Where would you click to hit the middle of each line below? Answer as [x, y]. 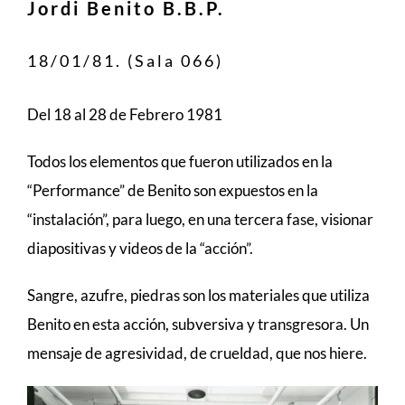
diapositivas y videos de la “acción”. [140, 248]
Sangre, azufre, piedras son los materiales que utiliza [198, 295]
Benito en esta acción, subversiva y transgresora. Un [198, 324]
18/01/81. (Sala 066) [125, 60]
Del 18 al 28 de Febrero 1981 [125, 114]
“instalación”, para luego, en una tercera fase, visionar [200, 219]
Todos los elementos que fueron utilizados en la [180, 161]
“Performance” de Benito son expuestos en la [173, 190]
